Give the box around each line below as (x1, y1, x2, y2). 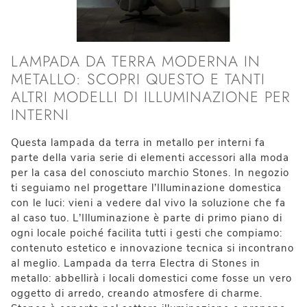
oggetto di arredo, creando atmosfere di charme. (11, 286, 262, 301)
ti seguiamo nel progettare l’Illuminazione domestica (11, 181, 282, 195)
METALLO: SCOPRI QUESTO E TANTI (11, 69, 265, 90)
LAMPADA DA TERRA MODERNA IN (11, 51, 260, 73)
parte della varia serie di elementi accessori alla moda (11, 151, 289, 165)
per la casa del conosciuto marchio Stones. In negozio (11, 166, 289, 180)
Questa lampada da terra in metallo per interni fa (11, 136, 265, 150)
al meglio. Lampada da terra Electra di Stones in (11, 256, 260, 271)
